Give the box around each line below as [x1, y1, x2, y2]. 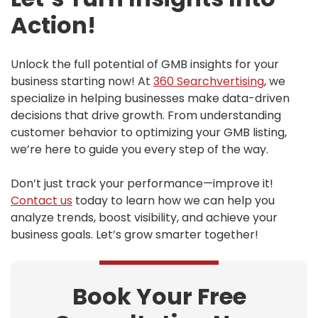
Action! [11, 9, 96, 42]
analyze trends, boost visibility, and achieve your [11, 209, 278, 226]
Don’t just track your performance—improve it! [11, 175, 273, 192]
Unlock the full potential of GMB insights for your [11, 56, 279, 73]
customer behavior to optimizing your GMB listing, [11, 124, 287, 141]
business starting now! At [11, 73, 153, 90]
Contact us [11, 192, 72, 209]
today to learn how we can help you [72, 192, 275, 209]
